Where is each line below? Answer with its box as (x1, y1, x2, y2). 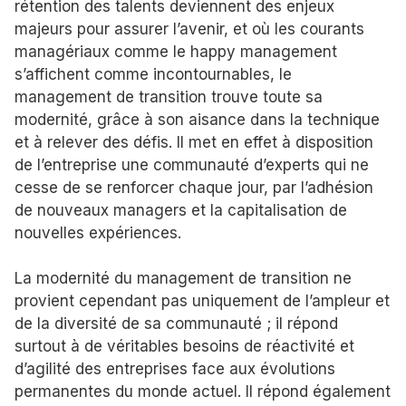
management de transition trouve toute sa (14, 87, 323, 106)
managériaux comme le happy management (14, 42, 337, 61)
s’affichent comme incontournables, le (14, 64, 292, 83)
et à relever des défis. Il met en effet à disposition (14, 132, 373, 151)
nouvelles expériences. (14, 223, 181, 242)
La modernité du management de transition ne (14, 269, 352, 288)
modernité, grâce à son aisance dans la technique (14, 110, 380, 129)
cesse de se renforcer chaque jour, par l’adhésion (14, 178, 373, 197)
